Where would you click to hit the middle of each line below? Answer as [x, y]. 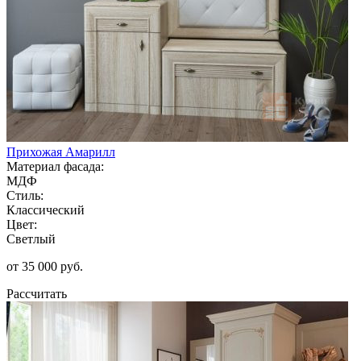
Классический [46, 210]
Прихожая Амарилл [61, 151]
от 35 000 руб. [45, 266]
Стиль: [25, 195]
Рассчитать [37, 293]
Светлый [31, 239]
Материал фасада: [55, 166]
